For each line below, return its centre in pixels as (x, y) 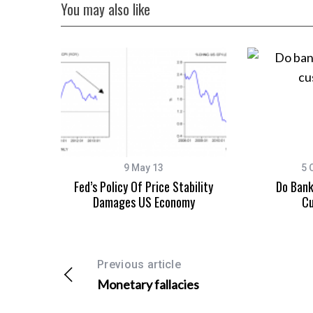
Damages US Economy (144, 202)
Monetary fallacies (148, 285)
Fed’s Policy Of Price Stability (144, 187)
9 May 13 (144, 168)
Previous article (139, 265)
